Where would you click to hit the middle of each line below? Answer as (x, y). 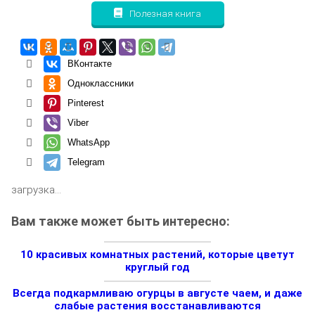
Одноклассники (100, 83)
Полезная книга (164, 14)
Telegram (86, 162)
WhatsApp (88, 142)
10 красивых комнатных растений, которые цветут (157, 254)
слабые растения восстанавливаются (157, 306)
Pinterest (85, 103)
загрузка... (36, 189)
